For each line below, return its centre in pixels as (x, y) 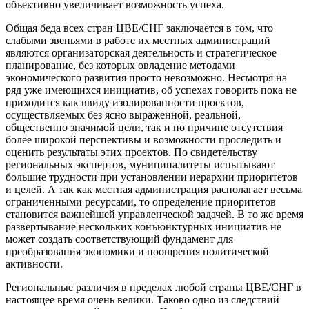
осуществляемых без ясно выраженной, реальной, (123, 115)
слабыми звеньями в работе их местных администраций (138, 41)
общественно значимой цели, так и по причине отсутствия (144, 128)
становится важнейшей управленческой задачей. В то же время (154, 215)
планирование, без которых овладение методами (120, 66)
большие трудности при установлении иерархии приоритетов (152, 177)
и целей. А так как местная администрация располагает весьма (154, 190)
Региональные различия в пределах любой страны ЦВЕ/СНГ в (153, 288)
